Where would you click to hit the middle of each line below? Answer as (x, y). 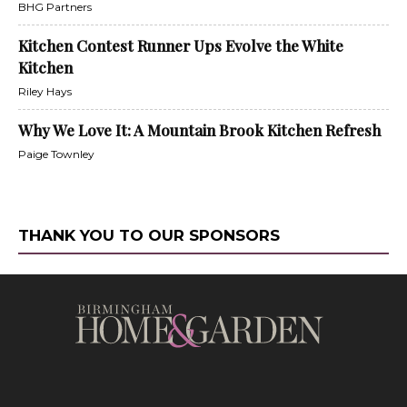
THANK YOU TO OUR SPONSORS (149, 235)
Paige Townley (56, 154)
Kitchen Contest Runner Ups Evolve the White (181, 45)
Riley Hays (45, 91)
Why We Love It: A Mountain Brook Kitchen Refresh (199, 130)
